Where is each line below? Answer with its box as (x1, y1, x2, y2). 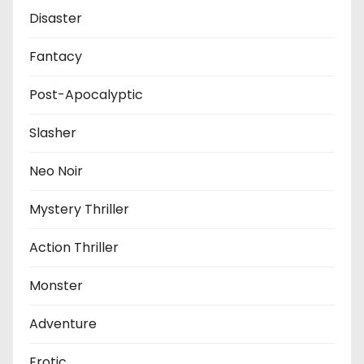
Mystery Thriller (29, 199, 129, 219)
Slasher (29, 123, 76, 142)
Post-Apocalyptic (29, 84, 143, 104)
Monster (29, 275, 83, 295)
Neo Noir (29, 161, 83, 180)
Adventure (29, 314, 97, 333)
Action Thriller (29, 237, 119, 257)
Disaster (29, 8, 82, 28)
